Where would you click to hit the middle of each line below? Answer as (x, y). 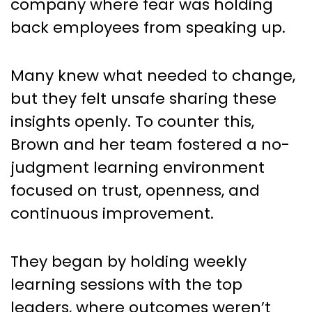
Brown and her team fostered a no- (150, 144)
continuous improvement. (112, 213)
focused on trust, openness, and (135, 190)
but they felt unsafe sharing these (143, 98)
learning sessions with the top (126, 284)
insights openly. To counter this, (132, 121)
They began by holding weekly (128, 261)
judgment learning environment (138, 167)
